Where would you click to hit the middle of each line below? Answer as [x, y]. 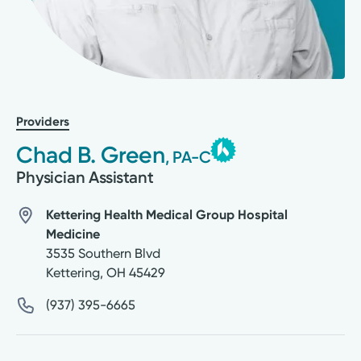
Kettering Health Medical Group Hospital [166, 214]
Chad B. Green [91, 154]
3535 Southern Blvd [103, 253]
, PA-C [188, 157]
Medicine [73, 234]
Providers [43, 121]
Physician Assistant [85, 177]
